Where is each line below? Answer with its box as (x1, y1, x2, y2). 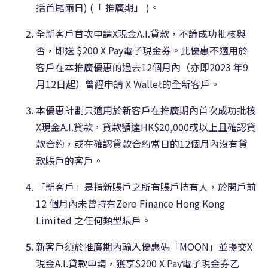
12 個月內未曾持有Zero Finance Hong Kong (36, 196, 225, 211)
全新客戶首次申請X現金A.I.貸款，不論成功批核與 (36, 26, 246, 41)
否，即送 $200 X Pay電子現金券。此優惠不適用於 (36, 42, 248, 57)
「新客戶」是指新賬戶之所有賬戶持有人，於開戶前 (36, 179, 256, 194)
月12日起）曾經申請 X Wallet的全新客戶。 (36, 76, 220, 91)
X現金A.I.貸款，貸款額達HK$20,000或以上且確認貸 (36, 119, 256, 134)
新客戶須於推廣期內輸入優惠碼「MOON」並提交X (36, 239, 252, 254)
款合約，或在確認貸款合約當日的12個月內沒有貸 (36, 136, 248, 151)
